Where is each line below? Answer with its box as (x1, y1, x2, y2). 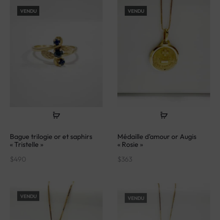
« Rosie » (117, 137, 143, 146)
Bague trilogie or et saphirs (10, 129, 92, 138)
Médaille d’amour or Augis (117, 129, 196, 138)
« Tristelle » (10, 137, 43, 146)
